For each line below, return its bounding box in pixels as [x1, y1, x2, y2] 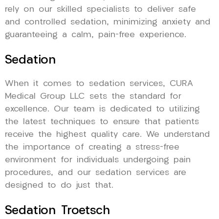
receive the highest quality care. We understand [5, 130, 210, 139]
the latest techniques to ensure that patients [5, 117, 199, 126]
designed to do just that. [5, 181, 113, 190]
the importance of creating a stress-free [5, 143, 179, 152]
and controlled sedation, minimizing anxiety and [5, 18, 210, 26]
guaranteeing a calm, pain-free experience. [5, 30, 186, 39]
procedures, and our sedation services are [5, 168, 186, 177]
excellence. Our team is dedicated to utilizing [5, 105, 200, 113]
